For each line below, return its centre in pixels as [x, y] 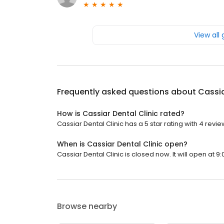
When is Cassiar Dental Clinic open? [122, 144]
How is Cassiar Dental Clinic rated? [121, 114]
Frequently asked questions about [127, 92]
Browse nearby [87, 206]
